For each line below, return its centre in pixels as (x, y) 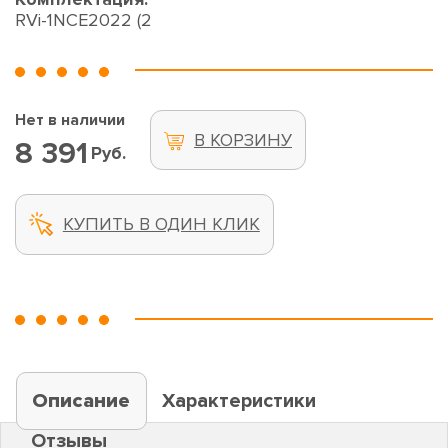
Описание (81, 400)
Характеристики (239, 400)
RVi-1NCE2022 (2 (83, 20)
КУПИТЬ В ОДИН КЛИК (161, 224)
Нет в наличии (70, 120)
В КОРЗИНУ (242, 139)
